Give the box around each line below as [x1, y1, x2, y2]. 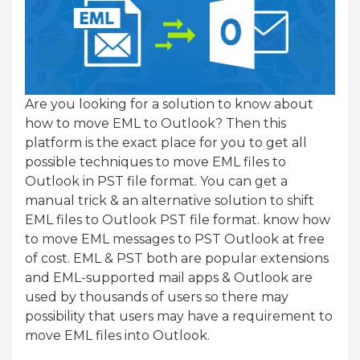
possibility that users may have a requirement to [25, 309, 333, 325]
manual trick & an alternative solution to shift [25, 193, 314, 209]
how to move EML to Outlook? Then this [25, 116, 286, 132]
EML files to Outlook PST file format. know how [25, 212, 330, 228]
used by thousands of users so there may [25, 289, 288, 305]
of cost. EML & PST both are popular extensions [25, 251, 329, 267]
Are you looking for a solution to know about [25, 96, 313, 112]
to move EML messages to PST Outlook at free [25, 231, 325, 247]
